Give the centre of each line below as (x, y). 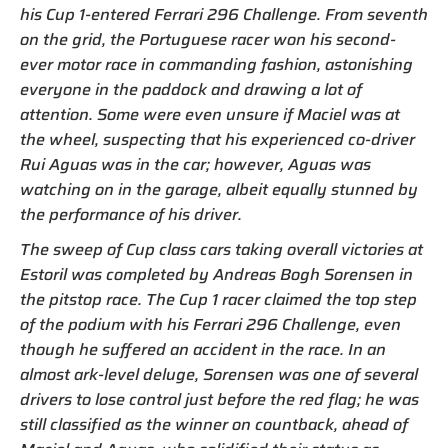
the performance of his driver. (131, 215)
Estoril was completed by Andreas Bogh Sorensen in (216, 275)
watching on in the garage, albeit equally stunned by (219, 190)
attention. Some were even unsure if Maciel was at (210, 115)
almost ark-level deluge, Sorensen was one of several (219, 375)
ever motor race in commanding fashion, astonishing (216, 65)
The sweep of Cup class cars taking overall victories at (221, 250)
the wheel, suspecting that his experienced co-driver (217, 140)
